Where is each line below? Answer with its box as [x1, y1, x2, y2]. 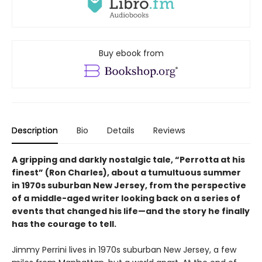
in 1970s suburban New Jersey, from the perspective [12, 180, 246, 192]
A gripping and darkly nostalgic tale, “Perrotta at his [12, 154, 245, 166]
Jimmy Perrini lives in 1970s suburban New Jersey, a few [12, 244, 236, 256]
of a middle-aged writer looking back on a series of [12, 192, 240, 205]
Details [107, 125, 135, 137]
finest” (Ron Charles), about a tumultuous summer [12, 167, 241, 179]
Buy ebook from [98, 47, 164, 60]
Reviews [153, 125, 185, 137]
